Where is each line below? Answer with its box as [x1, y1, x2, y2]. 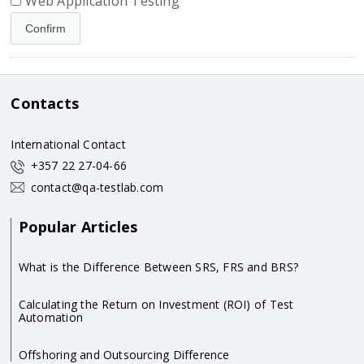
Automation [18, 309, 83, 325]
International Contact [11, 136, 126, 152]
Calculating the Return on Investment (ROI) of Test [18, 296, 294, 312]
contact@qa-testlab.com [30, 179, 164, 195]
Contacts [11, 93, 80, 113]
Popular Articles [18, 216, 138, 236]
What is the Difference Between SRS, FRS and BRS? [18, 258, 298, 275]
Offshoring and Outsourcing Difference [18, 346, 230, 362]
